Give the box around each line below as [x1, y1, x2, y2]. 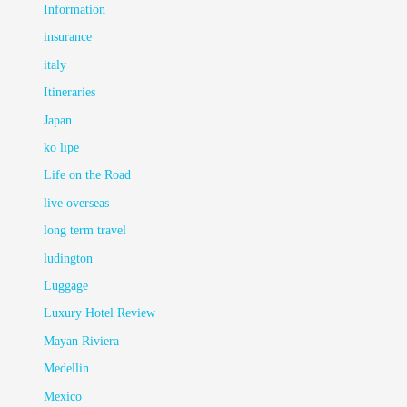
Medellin [44, 362, 90, 376]
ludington [44, 251, 94, 265]
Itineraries [44, 85, 96, 100]
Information [44, 2, 106, 16]
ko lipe [44, 140, 80, 154]
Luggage [44, 278, 89, 293]
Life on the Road [44, 168, 132, 183]
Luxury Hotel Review [44, 306, 156, 321]
